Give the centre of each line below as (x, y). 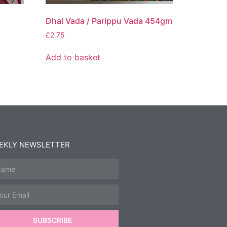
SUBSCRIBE (53, 220)
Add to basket (73, 58)
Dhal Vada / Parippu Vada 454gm (109, 21)
